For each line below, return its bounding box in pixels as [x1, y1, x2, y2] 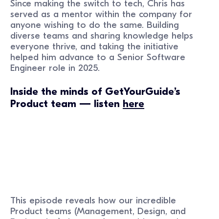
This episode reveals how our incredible [10, 195, 176, 206]
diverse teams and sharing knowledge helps [10, 30, 194, 41]
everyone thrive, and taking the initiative [10, 41, 179, 52]
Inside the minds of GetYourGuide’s [10, 86, 181, 98]
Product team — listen [10, 98, 123, 110]
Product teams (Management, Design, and [10, 205, 186, 217]
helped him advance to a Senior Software [10, 51, 186, 63]
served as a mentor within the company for [10, 8, 193, 20]
